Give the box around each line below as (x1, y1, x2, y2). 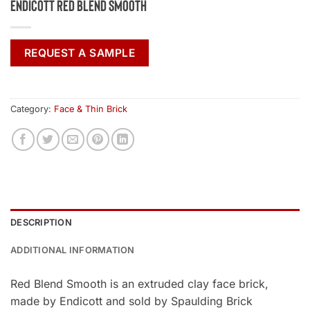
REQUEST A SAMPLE (24, 46, 136, 60)
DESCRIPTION (10, 217, 72, 228)
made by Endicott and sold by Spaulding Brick (10, 293, 253, 308)
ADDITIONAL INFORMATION (10, 244, 135, 255)
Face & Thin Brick (54, 103, 127, 114)
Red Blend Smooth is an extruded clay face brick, (10, 276, 268, 291)
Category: (10, 103, 54, 114)
